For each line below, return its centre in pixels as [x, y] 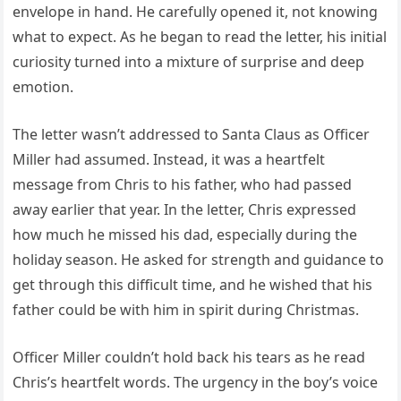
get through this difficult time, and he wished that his [193, 284]
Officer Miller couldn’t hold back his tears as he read [189, 357]
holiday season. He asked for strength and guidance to [199, 259]
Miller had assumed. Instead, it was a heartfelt [169, 159]
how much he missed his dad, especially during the [185, 234]
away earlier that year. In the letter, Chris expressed [185, 209]
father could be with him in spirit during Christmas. [186, 309]
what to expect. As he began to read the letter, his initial [200, 36]
